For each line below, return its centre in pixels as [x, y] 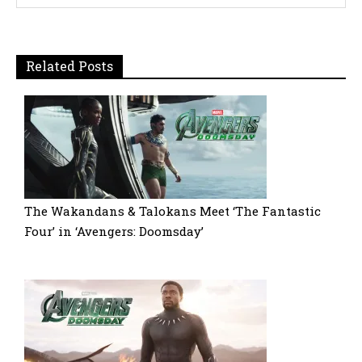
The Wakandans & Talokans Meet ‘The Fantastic [173, 210]
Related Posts [69, 65]
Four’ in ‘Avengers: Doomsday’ [114, 231]
